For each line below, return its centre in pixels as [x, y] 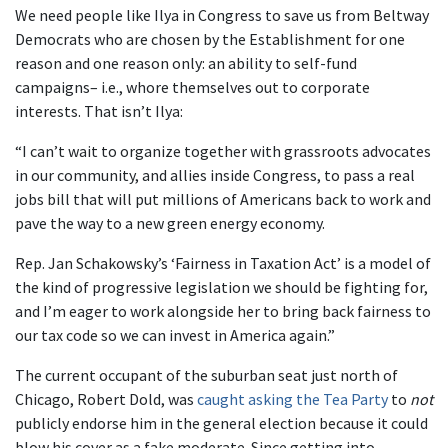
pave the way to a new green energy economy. [170, 223]
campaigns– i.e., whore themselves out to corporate [192, 87]
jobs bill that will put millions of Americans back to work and [223, 199]
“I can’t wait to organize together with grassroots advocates [223, 151]
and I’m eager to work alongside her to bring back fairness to [223, 311]
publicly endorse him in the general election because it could [221, 423]
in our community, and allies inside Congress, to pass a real [215, 175]
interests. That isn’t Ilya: [99, 111]
